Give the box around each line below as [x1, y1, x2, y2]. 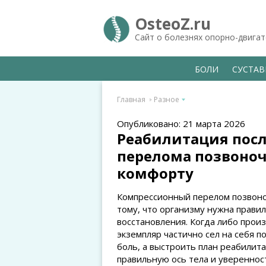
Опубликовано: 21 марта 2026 [117, 118, 245, 129]
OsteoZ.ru [135, 13, 211, 34]
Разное [154, 94, 179, 104]
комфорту [117, 163, 194, 183]
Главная [117, 94, 145, 104]
